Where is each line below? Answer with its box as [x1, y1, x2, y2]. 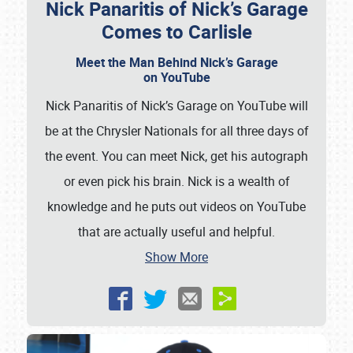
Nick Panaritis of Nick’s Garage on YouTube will [45, 97, 308, 115]
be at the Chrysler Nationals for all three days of [44, 122, 309, 140]
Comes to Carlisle [101, 19, 252, 45]
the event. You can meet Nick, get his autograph [45, 147, 308, 165]
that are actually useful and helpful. [78, 223, 275, 241]
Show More [145, 248, 208, 266]
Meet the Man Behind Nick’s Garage [75, 54, 278, 72]
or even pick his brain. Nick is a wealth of [63, 173, 290, 191]
